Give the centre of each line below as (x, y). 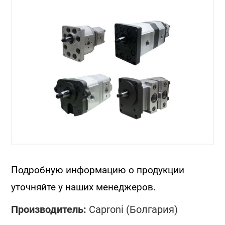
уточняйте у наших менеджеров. (84, 187)
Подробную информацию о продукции (98, 170)
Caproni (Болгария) (132, 209)
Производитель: (49, 209)
